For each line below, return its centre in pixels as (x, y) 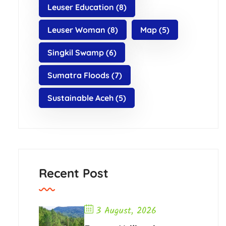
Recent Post (73, 173)
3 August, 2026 (126, 211)
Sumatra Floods (78, 75)
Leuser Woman (76, 30)
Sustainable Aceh (80, 98)
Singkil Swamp (75, 53)
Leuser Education (80, 7)
